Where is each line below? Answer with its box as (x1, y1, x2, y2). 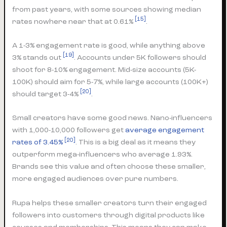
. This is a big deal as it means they (75, 138, 196, 147)
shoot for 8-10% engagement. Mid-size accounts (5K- (12, 65, 197, 74)
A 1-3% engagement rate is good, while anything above (12, 41, 206, 50)
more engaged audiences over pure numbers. (12, 174, 179, 183)
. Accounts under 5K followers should (74, 53, 207, 62)
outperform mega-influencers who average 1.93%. (12, 150, 193, 159)
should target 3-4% (12, 89, 81, 98)
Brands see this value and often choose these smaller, (12, 162, 206, 171)
